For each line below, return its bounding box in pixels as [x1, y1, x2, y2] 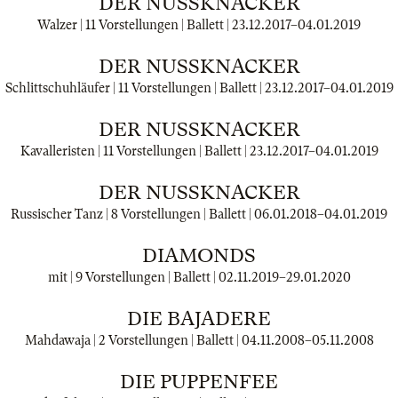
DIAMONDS [142, 244, 256, 267]
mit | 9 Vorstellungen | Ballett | [47, 270, 219, 284]
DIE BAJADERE [127, 307, 271, 330]
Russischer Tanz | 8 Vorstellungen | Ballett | [11, 207, 254, 221]
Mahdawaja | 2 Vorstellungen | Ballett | [24, 333, 242, 347]
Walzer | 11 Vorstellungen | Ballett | [37, 18, 232, 32]
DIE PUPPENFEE [120, 370, 278, 393]
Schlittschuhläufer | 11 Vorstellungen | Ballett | [4, 81, 265, 95]
